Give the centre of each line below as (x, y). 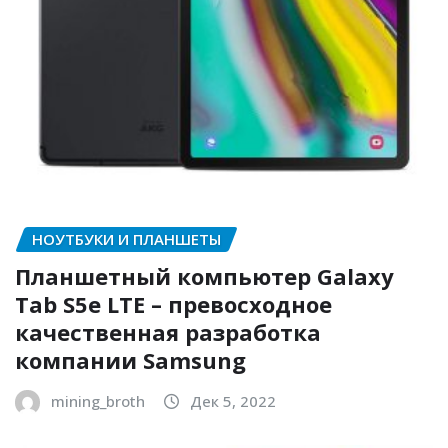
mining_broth (98, 400)
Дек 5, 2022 (233, 400)
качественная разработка (168, 331)
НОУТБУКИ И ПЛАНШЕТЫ (126, 239)
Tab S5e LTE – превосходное (173, 303)
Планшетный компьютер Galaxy (204, 275)
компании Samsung (130, 359)
